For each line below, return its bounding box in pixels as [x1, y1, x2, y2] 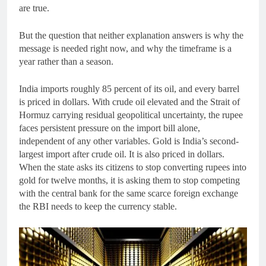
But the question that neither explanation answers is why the [19, 30, 243, 41]
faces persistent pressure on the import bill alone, [19, 123, 200, 134]
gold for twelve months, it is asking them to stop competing [19, 175, 240, 186]
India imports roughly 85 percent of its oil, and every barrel [19, 84, 239, 94]
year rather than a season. [19, 56, 113, 67]
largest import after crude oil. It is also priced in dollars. [19, 149, 224, 160]
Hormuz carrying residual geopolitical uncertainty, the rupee [19, 110, 243, 121]
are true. [19, 3, 49, 14]
